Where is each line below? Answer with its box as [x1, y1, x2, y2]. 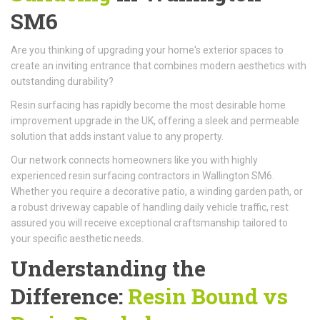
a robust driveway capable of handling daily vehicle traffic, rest [11, 201, 289, 213]
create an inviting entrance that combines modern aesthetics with [11, 59, 306, 71]
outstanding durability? [11, 75, 114, 87]
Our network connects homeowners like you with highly [11, 154, 258, 166]
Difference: [11, 281, 128, 310]
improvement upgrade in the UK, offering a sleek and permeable [11, 114, 299, 126]
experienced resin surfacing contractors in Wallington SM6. [11, 169, 274, 181]
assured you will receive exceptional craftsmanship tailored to [11, 216, 288, 229]
